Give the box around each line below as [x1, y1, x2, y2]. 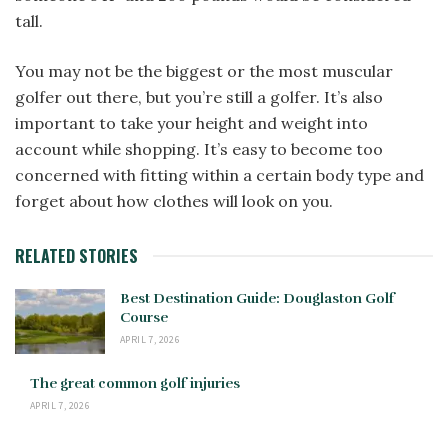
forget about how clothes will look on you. [15, 191, 333, 212]
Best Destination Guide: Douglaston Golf [120, 290, 395, 308]
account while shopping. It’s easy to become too [15, 139, 383, 160]
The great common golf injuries [30, 374, 240, 392]
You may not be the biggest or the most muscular [15, 61, 393, 82]
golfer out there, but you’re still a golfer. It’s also [15, 87, 383, 108]
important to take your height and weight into [15, 113, 368, 134]
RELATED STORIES [15, 244, 138, 269]
